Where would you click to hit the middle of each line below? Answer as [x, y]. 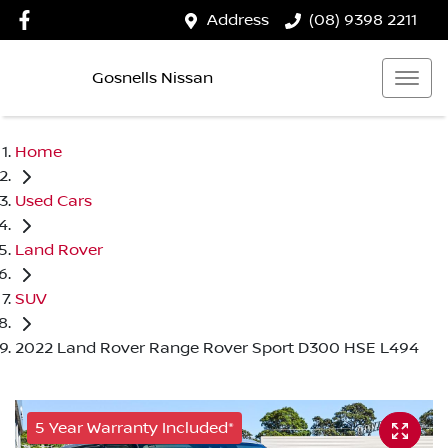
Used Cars [53, 200]
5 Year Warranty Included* [134, 427]
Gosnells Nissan [152, 77]
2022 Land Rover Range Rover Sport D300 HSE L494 [217, 347]
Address [238, 20]
